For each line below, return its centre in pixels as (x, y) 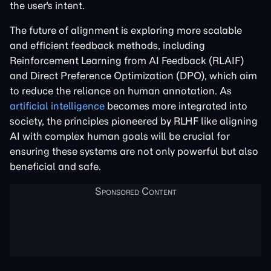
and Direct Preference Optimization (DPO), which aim (133, 76)
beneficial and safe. (55, 166)
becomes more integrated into (176, 106)
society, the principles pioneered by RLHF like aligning (134, 121)
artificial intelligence (57, 106)
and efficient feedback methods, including (107, 45)
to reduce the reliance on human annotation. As (121, 91)
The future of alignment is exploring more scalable (126, 30)
